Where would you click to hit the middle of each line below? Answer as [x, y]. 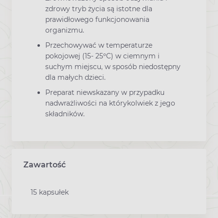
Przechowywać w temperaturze [99, 45]
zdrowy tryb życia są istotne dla [99, 9]
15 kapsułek [50, 192]
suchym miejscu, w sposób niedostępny [113, 66]
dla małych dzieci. [75, 77]
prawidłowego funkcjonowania [97, 19]
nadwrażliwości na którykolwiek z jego [110, 103]
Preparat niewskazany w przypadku [105, 93]
